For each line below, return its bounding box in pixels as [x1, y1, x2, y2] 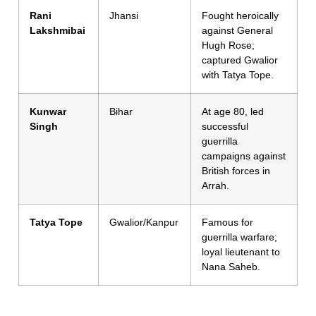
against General [202, 25, 273, 37]
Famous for [202, 217, 253, 229]
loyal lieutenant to [202, 246, 280, 258]
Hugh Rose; [202, 39, 255, 51]
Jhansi [109, 10, 138, 22]
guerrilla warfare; [202, 231, 277, 243]
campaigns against [202, 150, 286, 162]
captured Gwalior [202, 54, 278, 66]
